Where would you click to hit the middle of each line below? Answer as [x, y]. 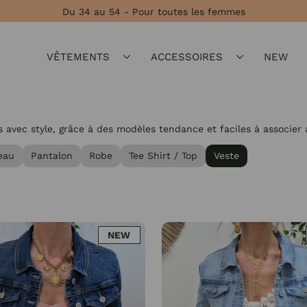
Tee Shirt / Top [163, 156]
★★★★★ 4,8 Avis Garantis [153, 12]
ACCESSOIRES [187, 57]
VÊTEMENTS [78, 57]
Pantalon [52, 156]
